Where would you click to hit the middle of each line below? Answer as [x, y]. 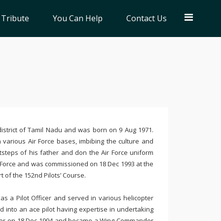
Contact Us [147, 18]
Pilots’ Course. [65, 175]
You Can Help [78, 18]
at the [145, 164]
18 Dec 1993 [118, 164]
